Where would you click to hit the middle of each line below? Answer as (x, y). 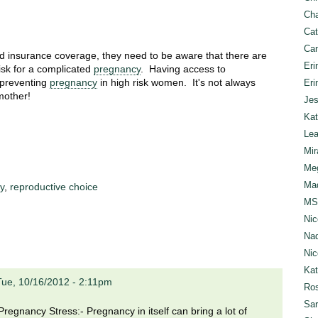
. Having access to (183, 69)
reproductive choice (54, 187)
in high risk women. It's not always (176, 83)
